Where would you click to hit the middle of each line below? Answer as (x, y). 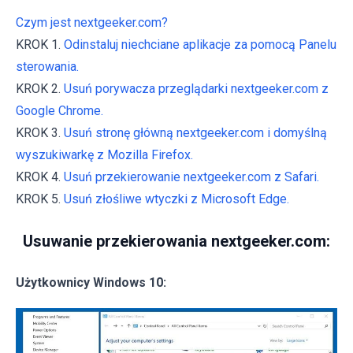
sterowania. (47, 67)
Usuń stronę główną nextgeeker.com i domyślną (195, 133)
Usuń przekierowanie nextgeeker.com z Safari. (191, 177)
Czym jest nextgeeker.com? (92, 23)
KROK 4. (40, 177)
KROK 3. (40, 133)
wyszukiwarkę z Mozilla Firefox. (104, 155)
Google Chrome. (59, 111)
